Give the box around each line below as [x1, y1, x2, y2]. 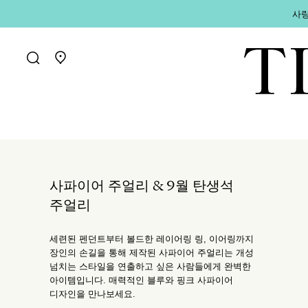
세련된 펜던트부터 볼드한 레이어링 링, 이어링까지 [49, 232, 254, 245]
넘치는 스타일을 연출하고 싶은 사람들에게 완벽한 [49, 259, 251, 272]
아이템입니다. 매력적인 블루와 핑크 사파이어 [49, 273, 233, 286]
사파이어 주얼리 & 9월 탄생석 [49, 177, 234, 195]
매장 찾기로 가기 [52, 56, 134, 74]
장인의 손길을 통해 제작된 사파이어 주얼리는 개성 [49, 245, 254, 258]
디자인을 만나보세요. [49, 287, 135, 300]
